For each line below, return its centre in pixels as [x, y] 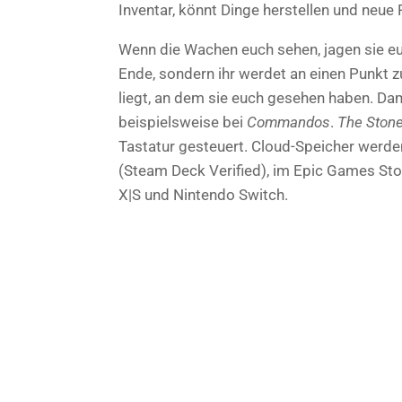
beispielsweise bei [183, 122]
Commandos [288, 122]
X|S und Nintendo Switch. [203, 194]
